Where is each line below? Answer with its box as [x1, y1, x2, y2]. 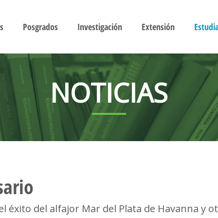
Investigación [77, 21, 122, 33]
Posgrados [22, 21, 58, 33]
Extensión [141, 21, 175, 33]
